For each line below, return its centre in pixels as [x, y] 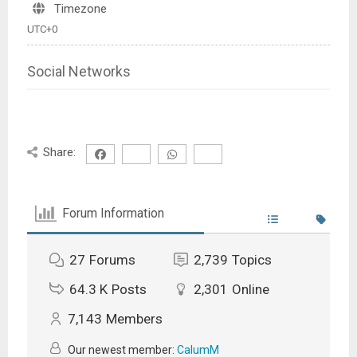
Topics [251, 259]
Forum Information [114, 214]
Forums [112, 259]
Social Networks [78, 71]
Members [134, 318]
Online [250, 289]
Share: [60, 152]
